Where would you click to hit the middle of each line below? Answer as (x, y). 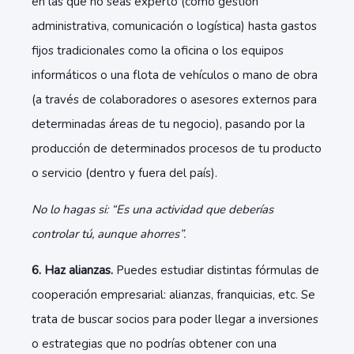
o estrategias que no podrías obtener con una (154, 344)
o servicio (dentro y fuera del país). (124, 173)
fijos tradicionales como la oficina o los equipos (158, 51)
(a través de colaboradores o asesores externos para (174, 100)
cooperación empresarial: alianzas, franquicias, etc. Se (173, 295)
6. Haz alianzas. (72, 270)
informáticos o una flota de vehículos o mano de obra (175, 75)
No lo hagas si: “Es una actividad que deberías (153, 209)
